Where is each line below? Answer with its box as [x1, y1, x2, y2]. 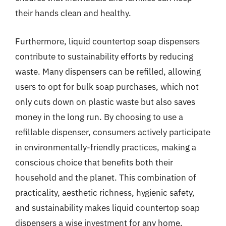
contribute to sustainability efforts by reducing [15, 50, 193, 62]
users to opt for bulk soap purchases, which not [15, 81, 199, 92]
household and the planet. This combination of [15, 172, 196, 183]
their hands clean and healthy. [15, 8, 131, 19]
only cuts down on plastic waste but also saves [15, 96, 195, 107]
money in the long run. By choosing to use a [15, 111, 183, 123]
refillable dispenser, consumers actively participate [15, 126, 210, 138]
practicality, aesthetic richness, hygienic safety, [15, 187, 195, 198]
